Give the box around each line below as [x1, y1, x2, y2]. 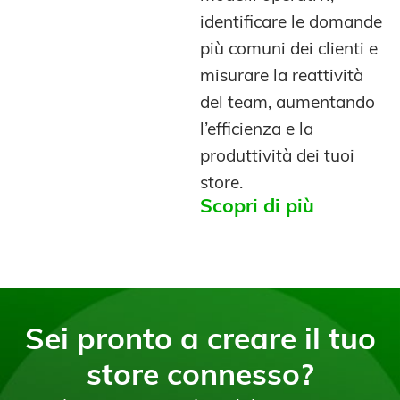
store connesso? [87, 362, 313, 393]
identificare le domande [200, 15, 382, 33]
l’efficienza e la [200, 122, 313, 140]
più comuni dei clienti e [200, 42, 378, 60]
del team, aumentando [200, 96, 375, 113]
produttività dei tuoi [200, 149, 354, 167]
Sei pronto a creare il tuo [24, 327, 376, 357]
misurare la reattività [200, 69, 363, 87]
